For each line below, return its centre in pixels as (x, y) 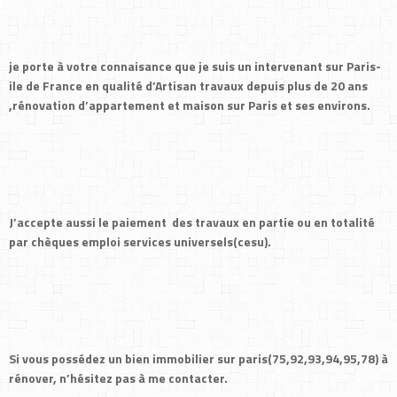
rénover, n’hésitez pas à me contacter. (118, 378)
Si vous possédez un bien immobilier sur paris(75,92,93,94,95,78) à (198, 358)
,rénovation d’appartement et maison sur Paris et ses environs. (190, 105)
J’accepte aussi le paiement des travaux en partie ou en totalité (192, 222)
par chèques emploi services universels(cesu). (140, 241)
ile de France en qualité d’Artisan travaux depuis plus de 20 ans (188, 86)
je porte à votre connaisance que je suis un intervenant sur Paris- (195, 66)
